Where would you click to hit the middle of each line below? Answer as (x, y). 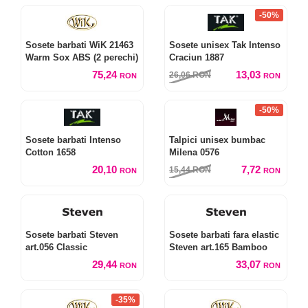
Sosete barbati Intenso (73, 140)
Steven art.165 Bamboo (218, 247)
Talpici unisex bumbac (217, 140)
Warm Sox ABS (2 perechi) (82, 57)
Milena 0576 (194, 152)
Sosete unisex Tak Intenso (225, 45)
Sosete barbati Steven (72, 235)
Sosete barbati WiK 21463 (79, 45)
